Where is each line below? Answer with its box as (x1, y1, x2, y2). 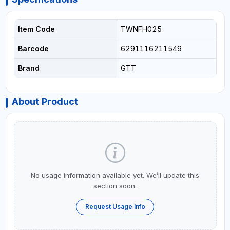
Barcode (17, 44, 49, 53)
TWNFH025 (120, 25, 162, 33)
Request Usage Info (85, 203, 145, 211)
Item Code (17, 25, 55, 33)
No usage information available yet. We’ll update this (31, 171, 199, 179)
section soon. (93, 182, 137, 190)
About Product (11, 96, 78, 107)
